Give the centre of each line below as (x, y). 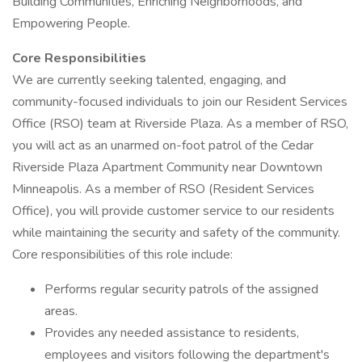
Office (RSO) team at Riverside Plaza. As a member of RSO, (180, 124)
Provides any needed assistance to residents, (172, 333)
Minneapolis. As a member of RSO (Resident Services (163, 189)
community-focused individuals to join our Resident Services (180, 102)
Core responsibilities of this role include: (122, 255)
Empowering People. (71, 23)
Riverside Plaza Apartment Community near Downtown (167, 167)
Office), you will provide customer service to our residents (173, 211)
